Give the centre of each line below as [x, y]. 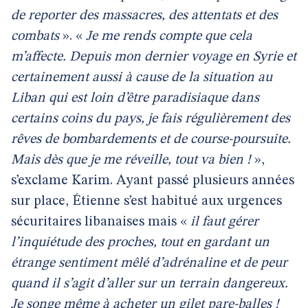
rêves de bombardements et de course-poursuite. [151, 140]
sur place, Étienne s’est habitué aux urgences [146, 201]
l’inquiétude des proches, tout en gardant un [140, 243]
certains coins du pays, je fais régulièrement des [151, 119]
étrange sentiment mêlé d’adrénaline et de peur [149, 263]
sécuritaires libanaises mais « [101, 222]
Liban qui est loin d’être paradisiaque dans [135, 98]
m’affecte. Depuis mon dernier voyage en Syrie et [154, 57]
